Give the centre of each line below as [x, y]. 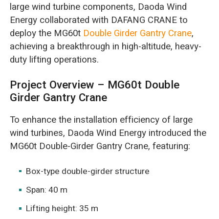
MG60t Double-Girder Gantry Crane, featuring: [100, 146]
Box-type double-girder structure [88, 171]
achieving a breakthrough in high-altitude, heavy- [105, 47]
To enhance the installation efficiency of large [101, 120]
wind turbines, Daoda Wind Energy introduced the [108, 133]
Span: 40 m [47, 190]
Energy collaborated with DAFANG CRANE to [99, 20]
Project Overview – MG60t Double [94, 85]
